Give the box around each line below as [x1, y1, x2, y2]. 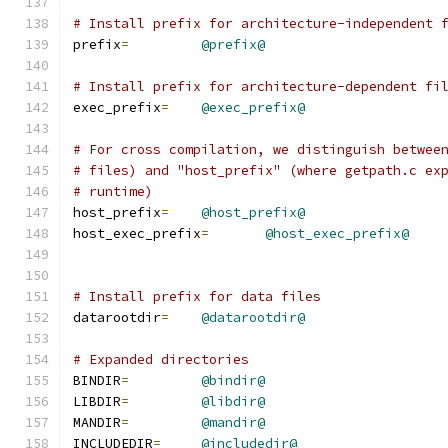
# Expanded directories [73, 351, 249, 368]
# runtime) [73, 183, 153, 200]
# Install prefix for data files [73, 288, 321, 305]
